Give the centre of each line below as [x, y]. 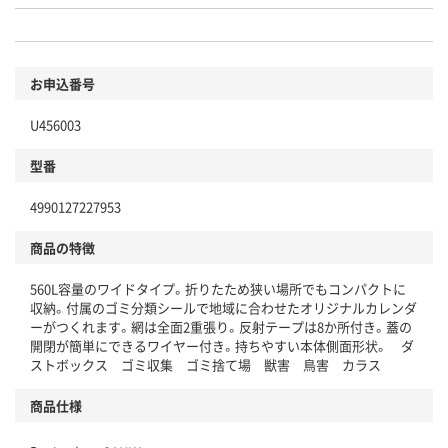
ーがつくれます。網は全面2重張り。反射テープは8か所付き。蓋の [221, 327]
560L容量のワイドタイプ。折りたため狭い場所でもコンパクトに [218, 289]
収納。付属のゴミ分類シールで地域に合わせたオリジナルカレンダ [223, 308]
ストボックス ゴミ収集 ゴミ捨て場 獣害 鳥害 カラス [205, 365]
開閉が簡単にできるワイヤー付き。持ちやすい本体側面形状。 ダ [222, 346]
